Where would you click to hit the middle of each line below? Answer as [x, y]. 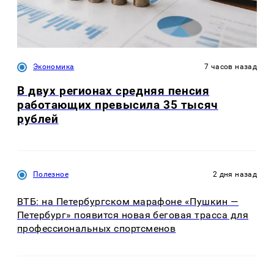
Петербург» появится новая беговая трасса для [133, 215]
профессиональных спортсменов [97, 228]
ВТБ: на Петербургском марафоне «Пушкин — [128, 201]
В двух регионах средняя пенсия [113, 91]
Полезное [51, 174]
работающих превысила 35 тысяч [118, 105]
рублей [38, 119]
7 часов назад [231, 67]
